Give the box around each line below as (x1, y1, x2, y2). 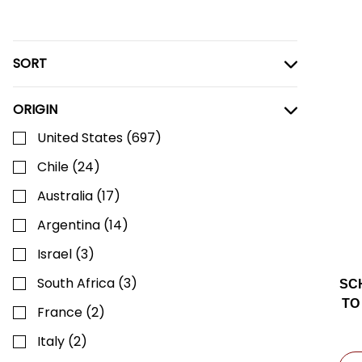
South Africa (37, 274, 115, 293)
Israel (37, 245, 72, 263)
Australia (37, 187, 93, 205)
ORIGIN (13, 100, 57, 119)
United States (37, 128, 123, 147)
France (37, 303, 82, 322)
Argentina (37, 216, 100, 234)
